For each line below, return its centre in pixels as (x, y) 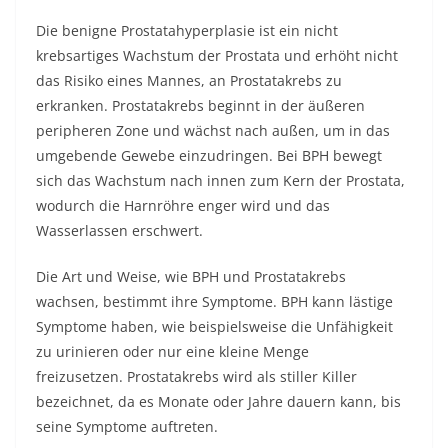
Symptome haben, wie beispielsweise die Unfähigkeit (214, 326)
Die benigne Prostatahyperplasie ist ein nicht (187, 30)
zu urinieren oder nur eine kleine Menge (172, 351)
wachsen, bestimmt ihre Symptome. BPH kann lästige (214, 301)
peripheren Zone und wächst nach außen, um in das (213, 130)
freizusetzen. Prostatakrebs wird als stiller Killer (196, 376)
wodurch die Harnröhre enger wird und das (183, 205)
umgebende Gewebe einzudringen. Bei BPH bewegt (209, 155)
